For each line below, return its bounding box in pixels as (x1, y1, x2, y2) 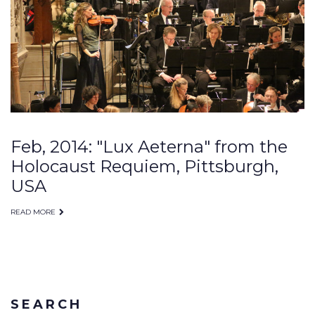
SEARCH (11, 296, 82, 312)
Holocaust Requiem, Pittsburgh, (11, 155, 278, 176)
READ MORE (11, 207, 56, 217)
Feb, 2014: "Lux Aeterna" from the (11, 136, 288, 157)
